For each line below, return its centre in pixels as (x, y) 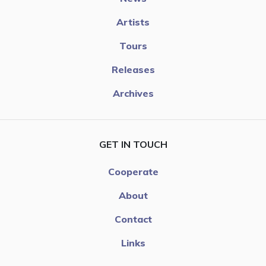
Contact (133, 219)
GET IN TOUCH (133, 144)
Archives (133, 93)
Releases (133, 69)
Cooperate (133, 171)
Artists (133, 22)
